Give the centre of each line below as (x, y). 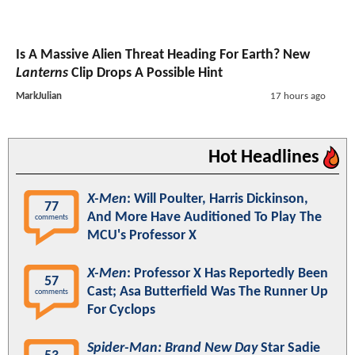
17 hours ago (298, 97)
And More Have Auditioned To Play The (204, 218)
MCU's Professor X (142, 236)
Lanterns (42, 74)
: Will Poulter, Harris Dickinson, (218, 200)
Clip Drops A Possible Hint (145, 74)
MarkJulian (39, 97)
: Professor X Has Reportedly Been (227, 274)
